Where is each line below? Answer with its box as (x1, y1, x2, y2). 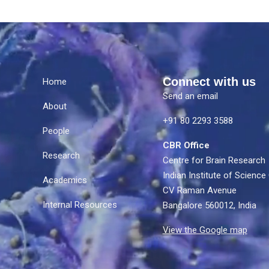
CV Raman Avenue (162, 185, 237, 196)
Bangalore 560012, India (162, 200, 256, 211)
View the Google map (162, 225, 247, 235)
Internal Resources (42, 199, 117, 210)
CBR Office (162, 140, 215, 151)
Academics (42, 175, 87, 186)
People (42, 125, 70, 136)
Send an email (162, 91, 218, 101)
